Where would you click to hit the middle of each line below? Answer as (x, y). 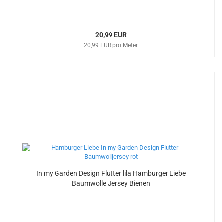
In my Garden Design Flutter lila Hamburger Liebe (111, 173)
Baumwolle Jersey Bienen (111, 183)
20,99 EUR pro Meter (111, 45)
